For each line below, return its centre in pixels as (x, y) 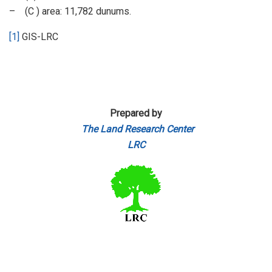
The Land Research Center (137, 129)
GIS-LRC (39, 37)
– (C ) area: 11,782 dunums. (70, 12)
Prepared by (136, 114)
